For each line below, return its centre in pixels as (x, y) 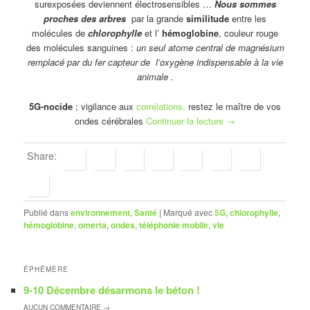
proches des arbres (85, 19)
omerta (93, 225)
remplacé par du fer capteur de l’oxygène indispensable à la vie (155, 62)
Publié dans (46, 212)
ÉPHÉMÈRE (46, 270)
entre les (248, 19)
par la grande (156, 19)
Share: (42, 155)
